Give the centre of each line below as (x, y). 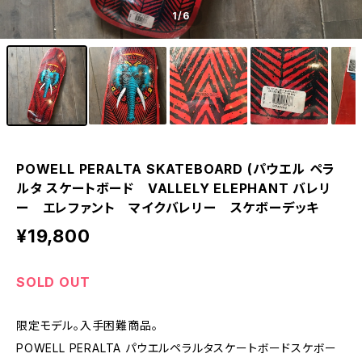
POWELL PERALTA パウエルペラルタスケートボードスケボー (177, 348)
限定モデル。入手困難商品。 (87, 325)
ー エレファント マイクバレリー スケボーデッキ (175, 208)
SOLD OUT (53, 282)
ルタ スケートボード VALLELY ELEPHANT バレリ (174, 188)
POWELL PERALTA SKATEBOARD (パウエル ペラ (176, 169)
